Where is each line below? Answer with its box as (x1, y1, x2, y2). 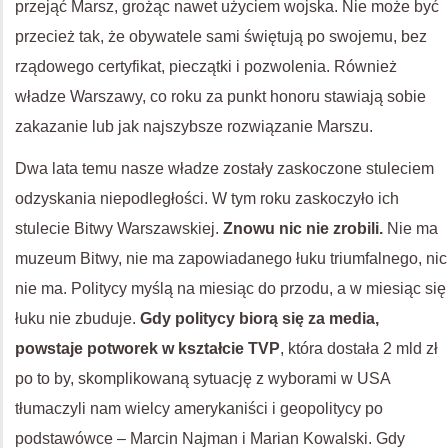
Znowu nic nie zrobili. (223, 220, 383, 237)
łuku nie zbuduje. (15, 310, 140, 327)
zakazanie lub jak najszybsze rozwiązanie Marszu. (15, 118, 373, 135)
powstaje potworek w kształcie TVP (15, 340, 280, 357)
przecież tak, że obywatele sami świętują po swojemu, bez (15, 28, 427, 45)
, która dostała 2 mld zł (280, 340, 438, 357)
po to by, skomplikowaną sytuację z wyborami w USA (15, 370, 390, 387)
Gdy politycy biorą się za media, (140, 310, 379, 327)
